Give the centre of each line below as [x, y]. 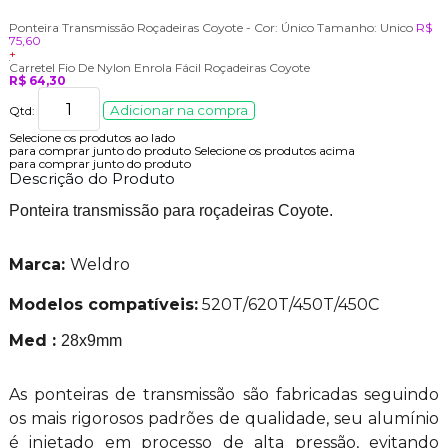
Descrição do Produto [91, 179]
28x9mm [91, 341]
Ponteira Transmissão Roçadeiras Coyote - [131, 28]
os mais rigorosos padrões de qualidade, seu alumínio [224, 419]
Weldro [99, 265]
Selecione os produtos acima [274, 151]
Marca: [39, 265]
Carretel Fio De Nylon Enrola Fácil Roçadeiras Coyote [159, 68]
